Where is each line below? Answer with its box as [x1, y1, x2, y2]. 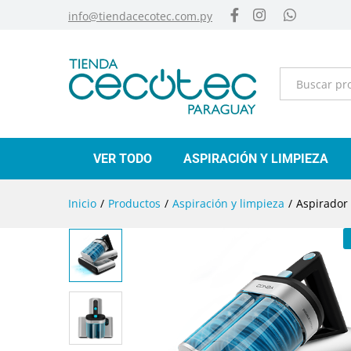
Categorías [280, 77, 335, 92]
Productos [108, 196, 161, 211]
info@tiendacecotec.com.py [68, 9, 212, 24]
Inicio [68, 196, 96, 211]
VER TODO [93, 151, 152, 166]
